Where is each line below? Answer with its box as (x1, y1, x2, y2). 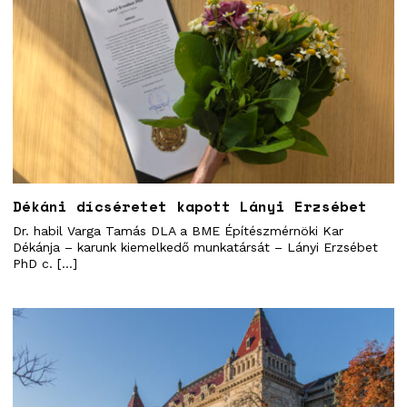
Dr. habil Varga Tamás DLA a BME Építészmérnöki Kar (13, 223, 343, 239)
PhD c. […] (13, 256, 77, 272)
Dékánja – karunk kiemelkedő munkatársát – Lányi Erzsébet (13, 240, 378, 255)
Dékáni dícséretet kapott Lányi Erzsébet (13, 195, 367, 218)
